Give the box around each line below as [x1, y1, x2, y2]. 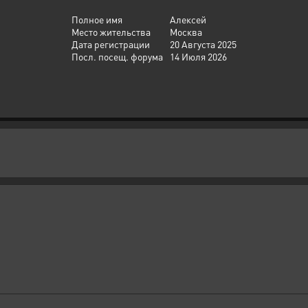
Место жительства [71, 25, 151, 38]
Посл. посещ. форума [71, 50, 163, 63]
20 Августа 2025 [170, 38, 236, 50]
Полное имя [71, 13, 122, 25]
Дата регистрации [71, 38, 150, 50]
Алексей [170, 13, 206, 25]
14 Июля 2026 [170, 50, 227, 63]
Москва [170, 25, 202, 38]
